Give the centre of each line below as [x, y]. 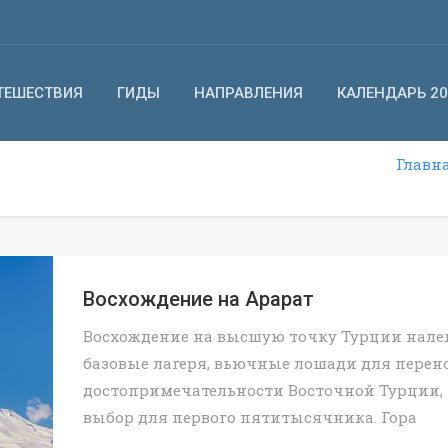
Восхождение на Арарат [198, 299]
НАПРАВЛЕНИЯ [248, 93]
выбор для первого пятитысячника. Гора [250, 417]
